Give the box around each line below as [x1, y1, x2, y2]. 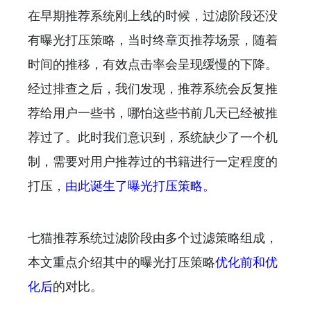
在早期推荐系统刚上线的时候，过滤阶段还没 [28, 8, 278, 24]
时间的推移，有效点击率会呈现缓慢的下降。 [28, 56, 278, 72]
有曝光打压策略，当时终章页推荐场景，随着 [28, 32, 278, 48]
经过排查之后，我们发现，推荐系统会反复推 [28, 81, 278, 96]
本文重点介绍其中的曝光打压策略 [28, 254, 215, 270]
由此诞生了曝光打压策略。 [65, 178, 215, 194]
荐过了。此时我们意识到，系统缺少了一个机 [28, 129, 278, 145]
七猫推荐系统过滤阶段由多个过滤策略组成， [28, 230, 278, 246]
